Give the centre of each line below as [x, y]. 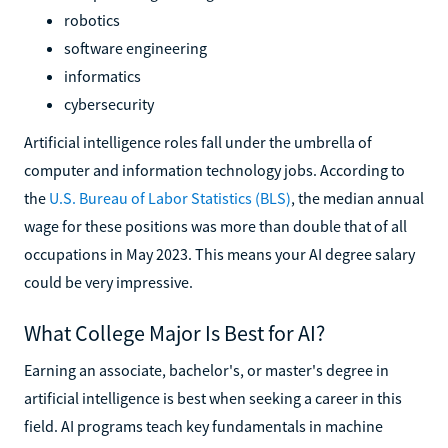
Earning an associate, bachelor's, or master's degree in [206, 369]
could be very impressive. [108, 281]
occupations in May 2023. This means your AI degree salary [219, 253]
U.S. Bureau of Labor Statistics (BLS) [170, 197]
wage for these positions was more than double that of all [215, 225]
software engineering [135, 47]
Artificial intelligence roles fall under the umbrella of [198, 141]
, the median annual [357, 197]
